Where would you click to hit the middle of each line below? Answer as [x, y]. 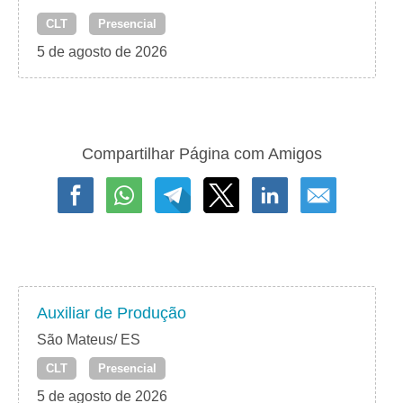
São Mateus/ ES [89, 340]
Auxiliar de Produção [112, 313]
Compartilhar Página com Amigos [201, 154]
